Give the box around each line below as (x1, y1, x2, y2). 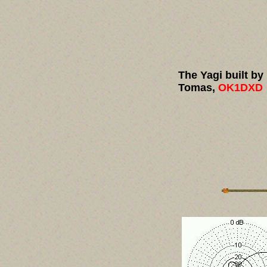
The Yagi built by (178, 69, 263, 81)
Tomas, (178, 82, 218, 94)
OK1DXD (218, 82, 263, 94)
